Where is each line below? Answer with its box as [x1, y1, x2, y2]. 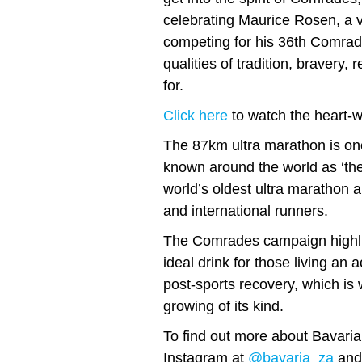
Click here [163, 107, 228, 124]
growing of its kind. [163, 297, 284, 314]
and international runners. [163, 202, 328, 219]
